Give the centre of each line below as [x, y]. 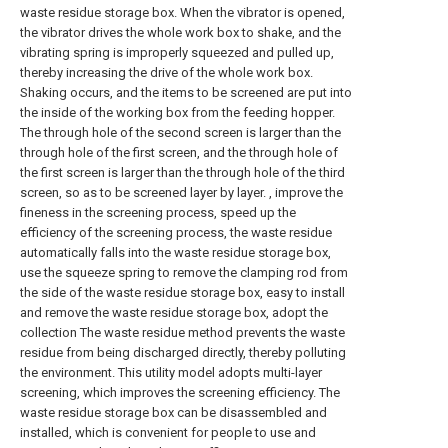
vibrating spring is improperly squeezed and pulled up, [177, 52]
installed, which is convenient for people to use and [168, 432]
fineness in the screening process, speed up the [158, 212]
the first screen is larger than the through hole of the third [182, 172]
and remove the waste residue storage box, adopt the [174, 312]
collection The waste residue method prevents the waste [182, 332]
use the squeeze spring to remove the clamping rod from [184, 272]
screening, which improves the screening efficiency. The [180, 392]
